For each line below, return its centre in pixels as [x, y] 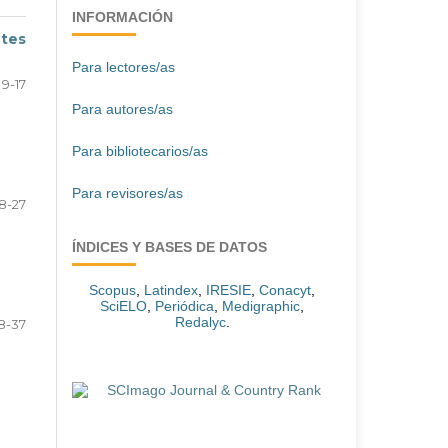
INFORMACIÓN [122, 17]
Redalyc [200, 322]
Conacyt [285, 290]
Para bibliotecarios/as [140, 151]
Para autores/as [122, 109]
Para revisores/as [127, 193]
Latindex [171, 290]
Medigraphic [261, 306]
